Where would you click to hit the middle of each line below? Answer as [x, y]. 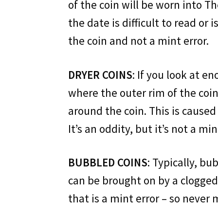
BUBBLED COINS [108, 163]
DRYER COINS [100, 74]
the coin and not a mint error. [139, 41]
